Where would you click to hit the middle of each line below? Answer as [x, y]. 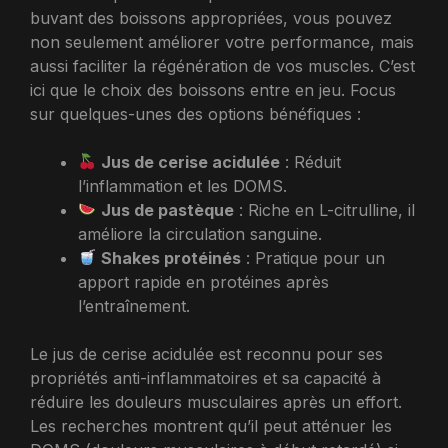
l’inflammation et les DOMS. [182, 185]
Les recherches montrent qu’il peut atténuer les [211, 425]
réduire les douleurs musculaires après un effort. [216, 401]
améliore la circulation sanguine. [200, 233]
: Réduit [311, 161]
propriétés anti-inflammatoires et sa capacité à [205, 377]
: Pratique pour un [313, 257]
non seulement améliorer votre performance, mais [222, 41]
